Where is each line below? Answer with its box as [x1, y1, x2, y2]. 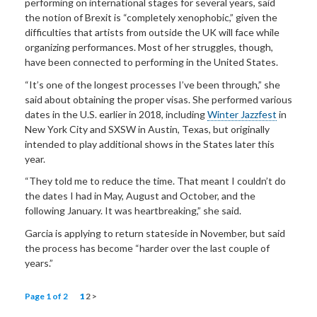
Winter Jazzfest [207, 108, 277, 120]
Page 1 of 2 [25, 291, 79, 302]
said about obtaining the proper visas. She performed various [25, 93, 292, 105]
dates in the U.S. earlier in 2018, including [25, 108, 207, 120]
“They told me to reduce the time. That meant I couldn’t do [25, 175, 286, 188]
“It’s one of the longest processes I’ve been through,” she [25, 78, 280, 91]
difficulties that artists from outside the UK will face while [25, 26, 279, 39]
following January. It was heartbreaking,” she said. [25, 204, 241, 217]
